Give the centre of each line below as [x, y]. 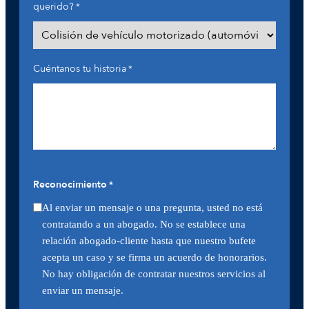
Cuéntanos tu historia [80, 68]
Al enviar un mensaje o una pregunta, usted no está [152, 207]
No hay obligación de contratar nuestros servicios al [154, 273]
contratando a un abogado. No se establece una [144, 224]
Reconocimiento [70, 184]
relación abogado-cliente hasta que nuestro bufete [149, 240]
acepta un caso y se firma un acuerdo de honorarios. [154, 257]
